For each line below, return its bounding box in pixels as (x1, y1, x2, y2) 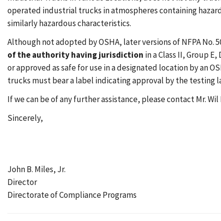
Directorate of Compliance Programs (7, 189, 137, 200)
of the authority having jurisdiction (7, 49, 144, 60)
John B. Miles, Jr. (7, 164, 66, 175)
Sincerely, (7, 112, 43, 123)
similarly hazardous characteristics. (7, 18, 131, 29)
